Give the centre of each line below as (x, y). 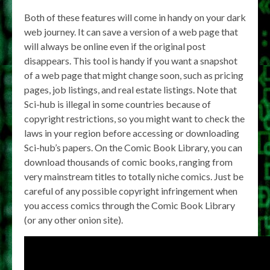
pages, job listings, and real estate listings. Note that (130, 89)
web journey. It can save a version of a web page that (131, 32)
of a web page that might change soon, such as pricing (134, 75)
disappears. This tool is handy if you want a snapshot (131, 61)
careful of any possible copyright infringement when (131, 191)
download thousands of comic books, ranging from (128, 162)
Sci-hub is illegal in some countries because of (118, 104)
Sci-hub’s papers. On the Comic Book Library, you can (133, 147)
